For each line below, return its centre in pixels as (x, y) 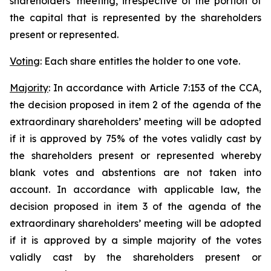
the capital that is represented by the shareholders (135, 18)
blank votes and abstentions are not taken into (135, 172)
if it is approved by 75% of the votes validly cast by (135, 139)
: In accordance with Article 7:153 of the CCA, (155, 88)
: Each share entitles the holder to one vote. (140, 61)
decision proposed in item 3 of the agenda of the (135, 206)
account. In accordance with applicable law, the (135, 189)
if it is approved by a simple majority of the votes (135, 240)
